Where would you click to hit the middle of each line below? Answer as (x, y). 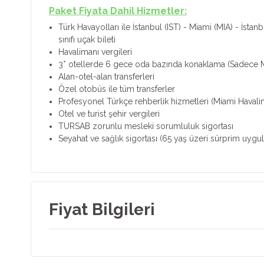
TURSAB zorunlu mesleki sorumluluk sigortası (146, 126)
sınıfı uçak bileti (87, 39)
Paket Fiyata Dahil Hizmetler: (118, 11)
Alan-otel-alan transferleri (106, 77)
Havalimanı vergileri (95, 52)
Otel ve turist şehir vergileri (109, 114)
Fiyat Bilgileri (102, 209)
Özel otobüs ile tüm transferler (117, 89)
